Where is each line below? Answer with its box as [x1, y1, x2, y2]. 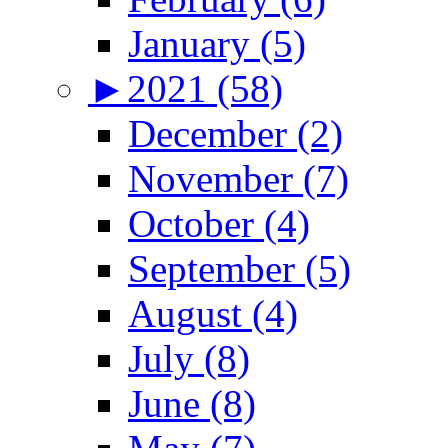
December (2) [128, 111, 343, 155]
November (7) [128, 156, 349, 200]
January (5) [128, 21, 306, 65]
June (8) [128, 381, 256, 425]
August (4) [128, 291, 298, 335]
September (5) [128, 246, 351, 290]
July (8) [128, 336, 250, 380]
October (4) [128, 201, 310, 245]
